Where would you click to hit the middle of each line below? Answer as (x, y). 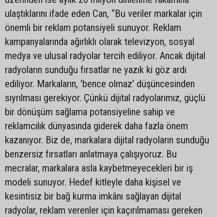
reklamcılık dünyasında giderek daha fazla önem (96, 126)
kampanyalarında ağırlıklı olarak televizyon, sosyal (100, 42)
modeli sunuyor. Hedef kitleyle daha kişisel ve (93, 182)
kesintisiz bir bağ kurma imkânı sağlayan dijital (93, 196)
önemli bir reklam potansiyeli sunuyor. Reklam (93, 28)
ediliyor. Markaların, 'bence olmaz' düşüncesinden (100, 84)
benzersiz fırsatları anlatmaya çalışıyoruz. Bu (91, 154)
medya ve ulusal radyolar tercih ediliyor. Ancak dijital (105, 56)
